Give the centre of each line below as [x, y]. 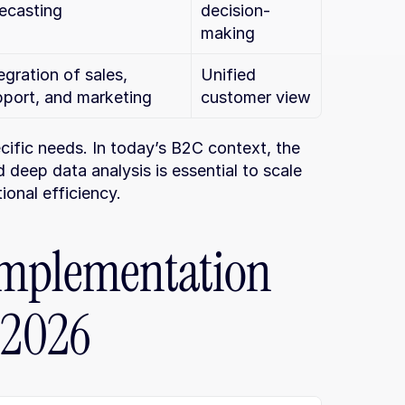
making [228, 33]
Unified [228, 75]
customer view [256, 97]
